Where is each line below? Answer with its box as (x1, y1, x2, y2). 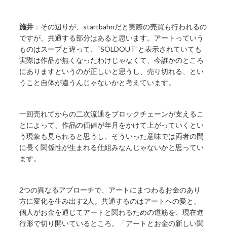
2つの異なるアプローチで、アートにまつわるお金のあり (19, 185, 201, 195)
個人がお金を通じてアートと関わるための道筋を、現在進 (19, 208, 204, 217)
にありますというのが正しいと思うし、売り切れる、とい (19, 67, 204, 76)
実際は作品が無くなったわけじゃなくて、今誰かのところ (19, 56, 204, 65)
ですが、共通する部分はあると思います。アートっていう (19, 33, 204, 43)
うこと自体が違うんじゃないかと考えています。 (19, 78, 176, 87)
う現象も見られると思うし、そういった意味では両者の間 (19, 132, 204, 141)
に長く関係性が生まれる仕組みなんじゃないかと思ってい (19, 143, 204, 152)
